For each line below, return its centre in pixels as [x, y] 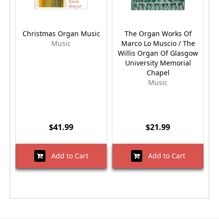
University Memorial [158, 63]
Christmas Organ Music [61, 34]
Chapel [158, 73]
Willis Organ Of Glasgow [158, 53]
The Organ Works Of [158, 34]
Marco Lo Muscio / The [158, 44]
